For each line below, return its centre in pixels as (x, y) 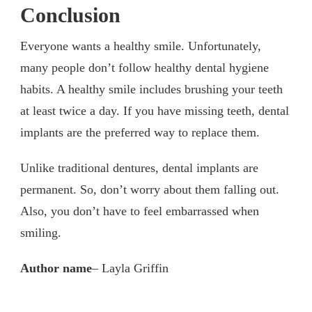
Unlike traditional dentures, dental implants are (139, 168)
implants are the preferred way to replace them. (142, 133)
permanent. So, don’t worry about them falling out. (150, 190)
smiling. (41, 233)
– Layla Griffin (130, 268)
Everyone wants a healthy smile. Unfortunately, (141, 46)
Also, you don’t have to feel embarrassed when (140, 211)
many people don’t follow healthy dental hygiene (145, 68)
